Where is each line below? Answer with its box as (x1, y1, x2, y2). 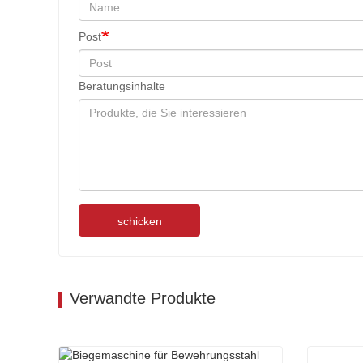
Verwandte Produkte (70, 289, 216, 308)
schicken (117, 215, 162, 228)
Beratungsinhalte (79, 79, 165, 93)
